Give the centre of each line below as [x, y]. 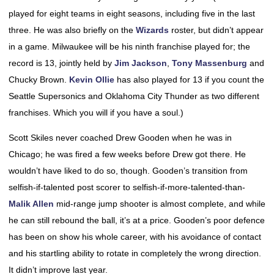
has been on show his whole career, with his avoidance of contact [135, 237]
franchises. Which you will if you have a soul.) [96, 113]
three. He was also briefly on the [72, 30]
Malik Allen [31, 204]
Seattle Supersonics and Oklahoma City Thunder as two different [134, 96]
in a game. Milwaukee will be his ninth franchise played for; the [129, 46]
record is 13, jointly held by [61, 63]
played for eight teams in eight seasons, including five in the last [132, 13]
